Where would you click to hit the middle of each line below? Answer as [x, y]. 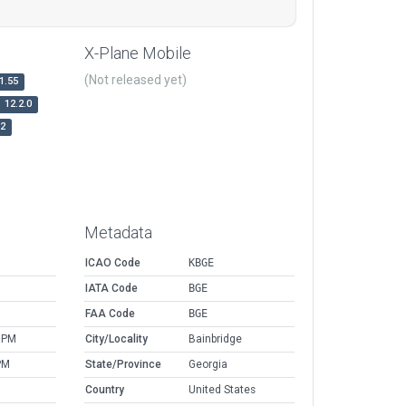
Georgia [208, 365]
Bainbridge [215, 339]
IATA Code [111, 289]
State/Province [123, 365]
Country [105, 390]
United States [222, 390]
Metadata [118, 233]
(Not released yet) [135, 80]
